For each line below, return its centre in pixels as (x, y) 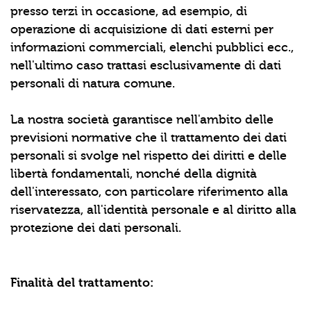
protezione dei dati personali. (96, 228)
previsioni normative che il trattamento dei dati (149, 138)
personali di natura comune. (93, 84)
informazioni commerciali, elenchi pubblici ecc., (152, 48)
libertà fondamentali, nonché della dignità (134, 174)
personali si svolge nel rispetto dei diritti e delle (149, 156)
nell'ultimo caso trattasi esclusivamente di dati (146, 66)
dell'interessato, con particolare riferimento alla (149, 192)
